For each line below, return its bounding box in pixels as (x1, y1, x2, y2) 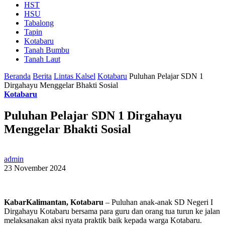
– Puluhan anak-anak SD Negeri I (103, 198, 213, 207)
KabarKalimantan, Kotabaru (4, 198, 103, 207)
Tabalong (24, 18, 54, 27)
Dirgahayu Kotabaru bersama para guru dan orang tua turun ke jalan (4, 207, 220, 216)
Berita (33, 71, 52, 80)
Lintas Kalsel (54, 71, 95, 80)
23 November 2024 (4, 164, 66, 173)
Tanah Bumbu (24, 45, 69, 54)
